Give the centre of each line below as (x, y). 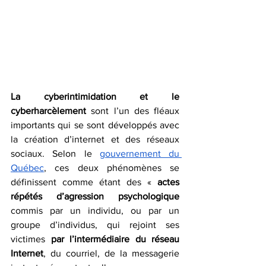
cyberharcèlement (48, 111)
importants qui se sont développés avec (95, 125)
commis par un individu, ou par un (95, 211)
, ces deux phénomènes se (112, 168)
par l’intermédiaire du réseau (115, 239)
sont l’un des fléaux (133, 111)
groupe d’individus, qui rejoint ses (95, 225)
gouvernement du (139, 154)
